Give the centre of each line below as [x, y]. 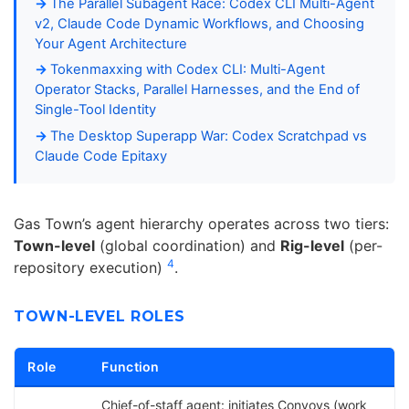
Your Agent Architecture [111, 44]
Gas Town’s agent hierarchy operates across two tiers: [201, 224]
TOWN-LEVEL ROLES [100, 317]
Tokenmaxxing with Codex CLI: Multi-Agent [188, 70]
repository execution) [90, 268]
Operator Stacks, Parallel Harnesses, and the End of [197, 90]
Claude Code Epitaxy [101, 156]
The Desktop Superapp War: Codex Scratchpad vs [209, 136]
